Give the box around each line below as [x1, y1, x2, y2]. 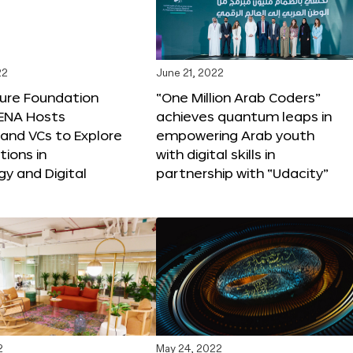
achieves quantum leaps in [156, 108, 332, 124]
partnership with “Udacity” [156, 165, 329, 180]
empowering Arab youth [156, 127, 314, 143]
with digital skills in [156, 146, 275, 162]
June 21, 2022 [156, 68, 224, 79]
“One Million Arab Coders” [156, 89, 321, 105]
